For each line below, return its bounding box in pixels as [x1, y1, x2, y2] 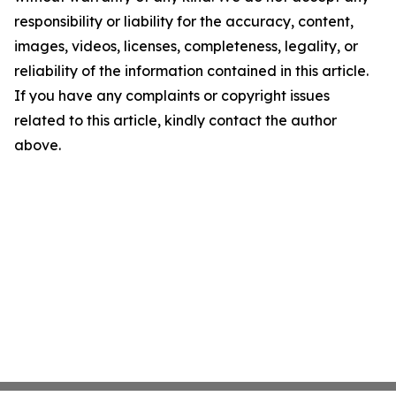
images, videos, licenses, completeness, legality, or [14, 37, 358, 55]
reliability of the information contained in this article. [14, 62, 369, 80]
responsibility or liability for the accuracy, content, [14, 12, 354, 30]
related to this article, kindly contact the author [14, 111, 337, 129]
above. [14, 136, 61, 154]
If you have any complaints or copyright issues [14, 87, 330, 104]
